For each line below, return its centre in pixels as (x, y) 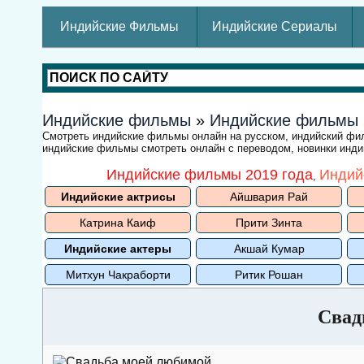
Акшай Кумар (269, 249)
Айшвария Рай (269, 197)
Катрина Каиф (118, 223)
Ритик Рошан (269, 275)
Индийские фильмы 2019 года (209, 175)
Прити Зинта (269, 223)
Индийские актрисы (118, 197)
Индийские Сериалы (275, 26)
